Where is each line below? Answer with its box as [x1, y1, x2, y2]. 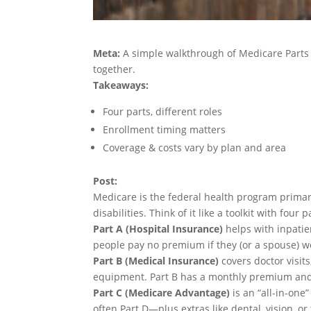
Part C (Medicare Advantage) [93, 286, 230, 300]
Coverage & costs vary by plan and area [103, 141, 287, 155]
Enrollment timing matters [103, 123, 226, 137]
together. [93, 62, 136, 76]
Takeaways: [93, 78, 149, 92]
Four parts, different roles [103, 105, 223, 119]
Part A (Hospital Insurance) [93, 222, 224, 236]
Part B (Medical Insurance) [93, 254, 219, 268]
